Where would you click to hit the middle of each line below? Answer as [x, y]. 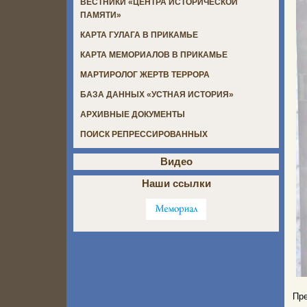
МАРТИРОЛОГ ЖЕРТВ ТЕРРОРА [145, 75]
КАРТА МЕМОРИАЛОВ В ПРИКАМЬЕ [154, 55]
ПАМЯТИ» [101, 15]
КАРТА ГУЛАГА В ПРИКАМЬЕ [139, 35]
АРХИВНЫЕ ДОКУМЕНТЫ [133, 115]
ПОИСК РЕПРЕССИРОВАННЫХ [144, 135]
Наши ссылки [176, 184]
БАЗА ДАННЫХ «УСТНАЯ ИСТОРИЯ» [157, 95]
